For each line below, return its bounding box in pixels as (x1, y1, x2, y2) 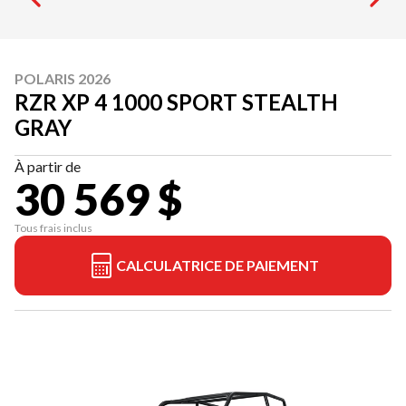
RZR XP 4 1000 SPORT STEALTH (14, 89, 338, 115)
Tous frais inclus (14, 221, 92, 235)
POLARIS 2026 (14, 70, 111, 87)
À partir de (14, 158, 81, 175)
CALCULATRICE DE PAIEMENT (116, 256, 319, 274)
